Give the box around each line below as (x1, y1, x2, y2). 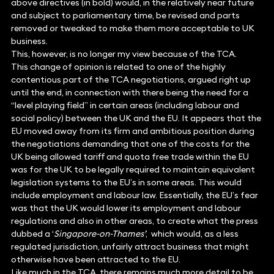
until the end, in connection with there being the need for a (10, 87, 248, 98)
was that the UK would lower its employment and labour (10, 202, 241, 214)
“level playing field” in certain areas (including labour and (10, 100, 239, 111)
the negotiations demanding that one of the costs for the (10, 138, 250, 150)
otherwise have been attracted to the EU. (10, 254, 180, 265)
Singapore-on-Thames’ (53, 228, 146, 240)
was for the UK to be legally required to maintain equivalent (10, 164, 255, 176)
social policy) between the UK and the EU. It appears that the (10, 113, 261, 124)
